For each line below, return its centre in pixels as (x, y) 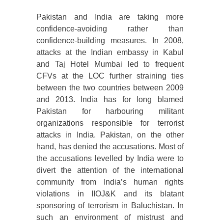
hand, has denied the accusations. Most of (110, 147)
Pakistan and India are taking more (110, 17)
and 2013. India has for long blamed (110, 100)
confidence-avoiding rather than (110, 29)
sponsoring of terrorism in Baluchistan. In (110, 206)
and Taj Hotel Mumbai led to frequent (110, 64)
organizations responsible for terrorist (110, 123)
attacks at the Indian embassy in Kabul (110, 53)
